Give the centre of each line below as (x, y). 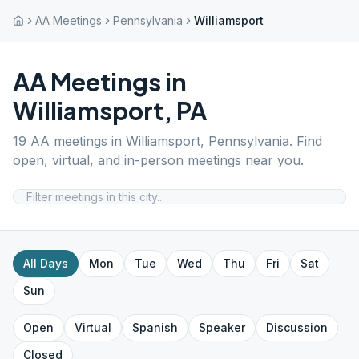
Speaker (222, 327)
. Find (306, 141)
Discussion (297, 327)
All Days (46, 263)
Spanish (155, 327)
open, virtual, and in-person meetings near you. (158, 160)
